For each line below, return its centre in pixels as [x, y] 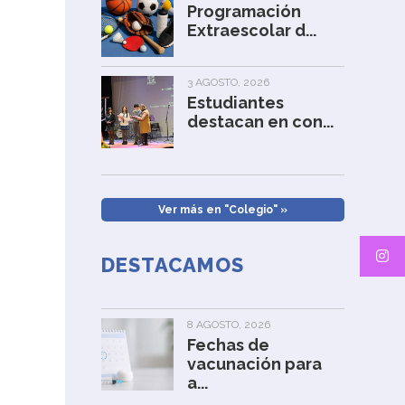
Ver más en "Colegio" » [222, 210]
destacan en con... [261, 122]
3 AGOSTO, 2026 [229, 82]
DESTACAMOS [173, 265]
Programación [245, 11]
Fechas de [229, 345]
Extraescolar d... [252, 30]
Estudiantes [236, 103]
